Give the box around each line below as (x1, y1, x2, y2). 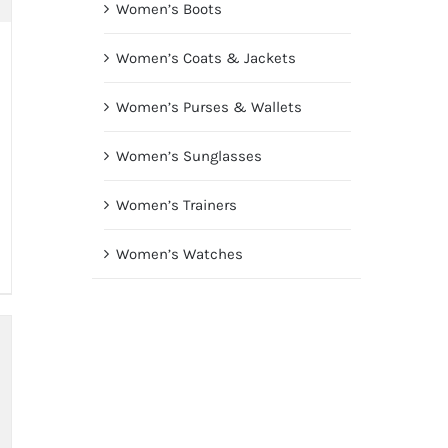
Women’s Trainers (115, 196, 237, 215)
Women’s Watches (115, 245, 243, 264)
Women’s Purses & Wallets (115, 98, 302, 117)
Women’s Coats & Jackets (115, 49, 296, 68)
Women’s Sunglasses (115, 147, 262, 166)
